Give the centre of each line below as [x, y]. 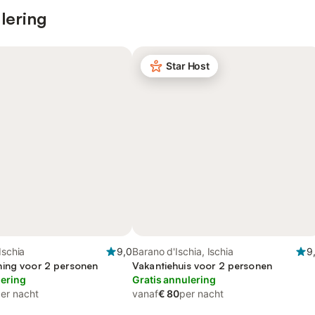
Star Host [188, 66]
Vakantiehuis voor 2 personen [202, 265]
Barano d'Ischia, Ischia [183, 251]
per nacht [201, 294]
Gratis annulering [174, 279]
